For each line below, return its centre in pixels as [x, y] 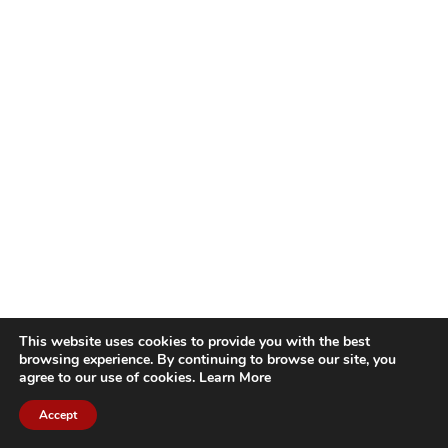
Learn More [235, 377]
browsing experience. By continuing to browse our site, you [207, 359]
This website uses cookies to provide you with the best [194, 341]
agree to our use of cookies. [109, 377]
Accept [58, 415]
